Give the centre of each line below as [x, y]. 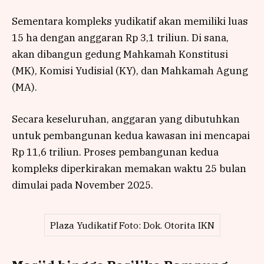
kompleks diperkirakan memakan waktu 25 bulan [129, 169]
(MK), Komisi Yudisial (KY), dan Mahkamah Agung [130, 70]
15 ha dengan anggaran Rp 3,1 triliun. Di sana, [120, 37]
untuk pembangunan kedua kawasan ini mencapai [131, 136]
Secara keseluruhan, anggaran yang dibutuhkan [126, 119]
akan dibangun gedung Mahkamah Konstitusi [120, 54]
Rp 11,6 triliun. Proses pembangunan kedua [115, 152]
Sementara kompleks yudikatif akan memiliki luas [130, 21]
